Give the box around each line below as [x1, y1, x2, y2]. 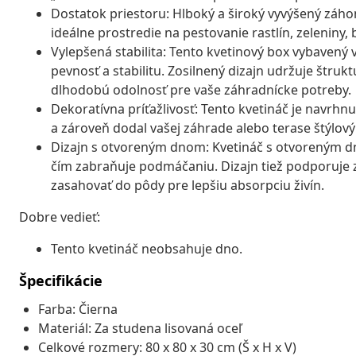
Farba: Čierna [38, 300, 118, 318]
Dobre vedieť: [19, 207, 100, 226]
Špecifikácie [19, 270, 103, 290]
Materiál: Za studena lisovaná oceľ [38, 319, 242, 337]
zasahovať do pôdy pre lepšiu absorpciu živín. [51, 176, 324, 194]
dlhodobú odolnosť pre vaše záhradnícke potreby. [51, 80, 351, 99]
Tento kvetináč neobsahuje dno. [51, 239, 242, 257]
